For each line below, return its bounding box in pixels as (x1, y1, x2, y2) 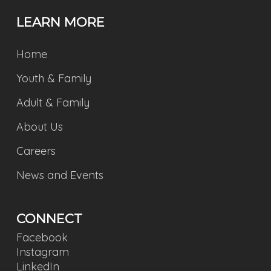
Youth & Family (16, 71, 91, 85)
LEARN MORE (16, 15, 105, 30)
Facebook (16, 230, 68, 244)
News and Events (16, 168, 103, 182)
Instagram (16, 245, 69, 259)
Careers (16, 144, 56, 158)
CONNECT (16, 211, 82, 226)
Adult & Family (16, 96, 90, 109)
